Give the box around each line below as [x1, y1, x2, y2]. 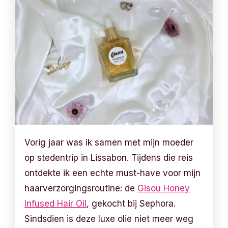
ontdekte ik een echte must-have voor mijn [24, 167, 201, 178]
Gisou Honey [137, 183, 190, 193]
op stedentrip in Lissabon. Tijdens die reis [24, 152, 193, 163]
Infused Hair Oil [24, 198, 87, 209]
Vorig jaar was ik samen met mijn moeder [24, 137, 194, 148]
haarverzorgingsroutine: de [24, 183, 138, 193]
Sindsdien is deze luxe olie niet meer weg [24, 213, 194, 224]
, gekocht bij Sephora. [87, 198, 176, 209]
